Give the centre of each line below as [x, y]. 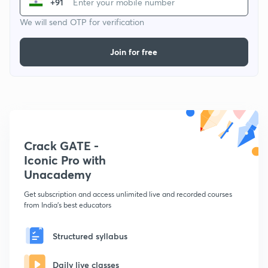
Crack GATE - [61, 146]
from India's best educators [68, 205]
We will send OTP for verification [82, 22]
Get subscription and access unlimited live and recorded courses [128, 194]
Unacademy [58, 175]
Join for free [134, 52]
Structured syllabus [90, 236]
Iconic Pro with [65, 160]
